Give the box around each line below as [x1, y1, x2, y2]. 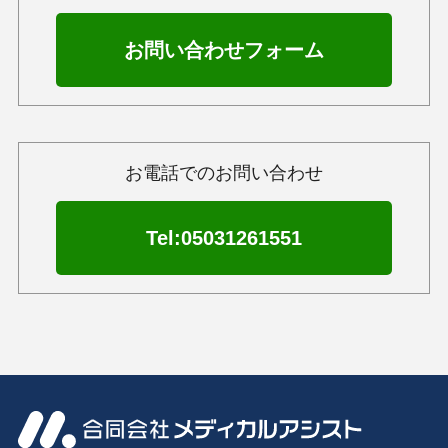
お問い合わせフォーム [124, 39, 324, 62]
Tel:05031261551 [146, 226, 302, 249]
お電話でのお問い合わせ [125, 162, 323, 183]
